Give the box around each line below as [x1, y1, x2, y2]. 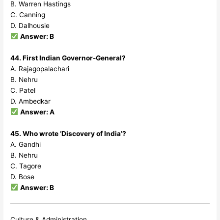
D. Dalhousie [10, 21, 50, 29]
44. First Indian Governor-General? [10, 54, 126, 62]
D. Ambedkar [10, 97, 51, 105]
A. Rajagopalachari [10, 64, 70, 73]
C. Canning [10, 10, 46, 19]
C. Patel [10, 86, 36, 94]
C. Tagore [10, 162, 42, 170]
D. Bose [10, 172, 35, 181]
